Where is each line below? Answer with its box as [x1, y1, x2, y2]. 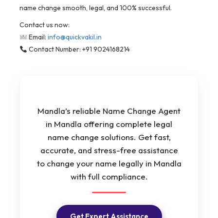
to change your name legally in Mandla [36, 158, 182, 169]
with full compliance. [70, 171, 148, 182]
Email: [27, 33, 48, 42]
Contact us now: [19, 20, 70, 30]
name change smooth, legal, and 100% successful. [19, 3, 172, 13]
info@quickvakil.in [47, 33, 102, 42]
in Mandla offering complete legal [46, 119, 172, 129]
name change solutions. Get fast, [47, 132, 171, 143]
